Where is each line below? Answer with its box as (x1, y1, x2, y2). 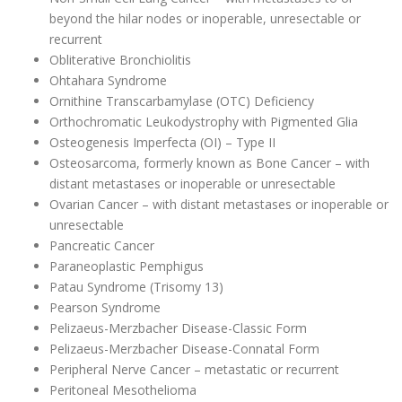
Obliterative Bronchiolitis (49, 51, 195, 69)
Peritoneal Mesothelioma (49, 381, 200, 399)
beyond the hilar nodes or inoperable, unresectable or (49, 10, 361, 28)
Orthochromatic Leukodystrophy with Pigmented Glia (49, 113, 362, 131)
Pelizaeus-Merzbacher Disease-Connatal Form (49, 340, 323, 358)
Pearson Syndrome (49, 299, 164, 317)
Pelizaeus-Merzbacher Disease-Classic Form (49, 319, 310, 337)
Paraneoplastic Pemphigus (49, 258, 207, 275)
